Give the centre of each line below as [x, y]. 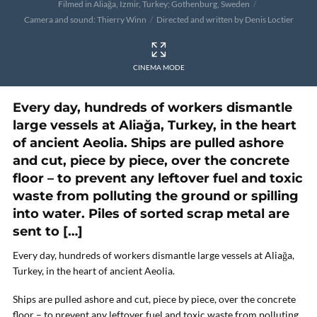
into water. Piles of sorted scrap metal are [151, 214]
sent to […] [48, 231]
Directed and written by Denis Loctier [225, 19]
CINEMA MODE [158, 67]
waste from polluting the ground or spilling [156, 196]
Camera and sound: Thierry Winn [85, 19]
